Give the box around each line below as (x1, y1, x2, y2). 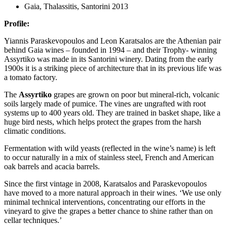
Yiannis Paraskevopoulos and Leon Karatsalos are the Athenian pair (4, 36, 221, 46)
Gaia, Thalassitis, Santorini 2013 (24, 2, 128, 11)
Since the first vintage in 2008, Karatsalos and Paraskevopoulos (4, 179, 207, 188)
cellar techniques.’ (4, 216, 62, 225)
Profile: (4, 19, 29, 28)
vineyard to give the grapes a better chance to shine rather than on (4, 207, 213, 216)
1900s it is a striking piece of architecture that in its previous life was (4, 64, 221, 73)
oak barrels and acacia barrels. (4, 162, 100, 171)
